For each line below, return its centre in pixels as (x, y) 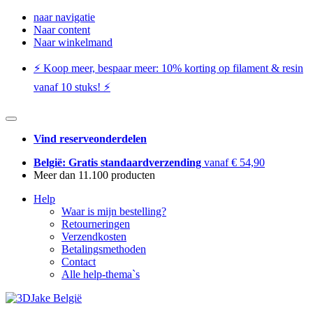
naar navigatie (64, 17)
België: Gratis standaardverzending (119, 162)
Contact (79, 262)
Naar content (62, 30)
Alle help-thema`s (101, 274)
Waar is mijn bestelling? (114, 211)
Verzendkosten (94, 236)
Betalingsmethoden (104, 249)
